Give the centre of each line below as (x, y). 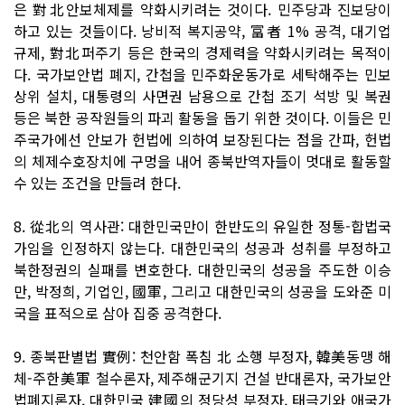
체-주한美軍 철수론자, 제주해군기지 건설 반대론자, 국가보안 (202, 377)
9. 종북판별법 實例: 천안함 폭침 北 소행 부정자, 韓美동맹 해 (202, 356)
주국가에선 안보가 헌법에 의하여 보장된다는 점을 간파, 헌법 (202, 139)
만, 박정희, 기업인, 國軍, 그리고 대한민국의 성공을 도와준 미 (202, 291)
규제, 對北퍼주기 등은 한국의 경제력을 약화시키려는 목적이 (202, 52)
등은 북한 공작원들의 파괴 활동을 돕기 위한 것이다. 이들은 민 (202, 117)
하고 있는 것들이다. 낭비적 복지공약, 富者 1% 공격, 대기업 (202, 30)
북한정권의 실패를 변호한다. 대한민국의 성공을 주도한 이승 (202, 269)
